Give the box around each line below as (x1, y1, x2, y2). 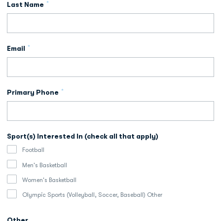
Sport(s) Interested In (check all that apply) (7, 132, 158, 140)
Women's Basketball (22, 176, 76, 184)
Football (22, 147, 44, 154)
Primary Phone (7, 88, 59, 96)
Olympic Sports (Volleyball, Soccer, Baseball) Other (22, 191, 162, 198)
